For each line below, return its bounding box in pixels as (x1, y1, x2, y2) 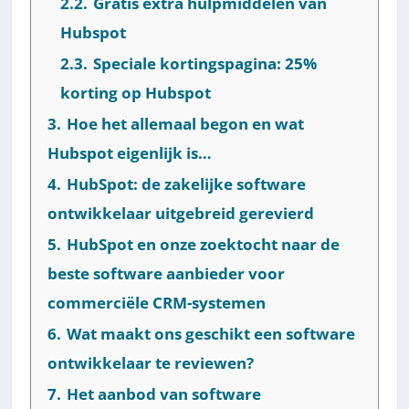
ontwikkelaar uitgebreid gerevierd (47, 202, 315, 224)
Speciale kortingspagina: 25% (93, 52, 318, 74)
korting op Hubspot (60, 81, 212, 103)
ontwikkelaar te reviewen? (47, 351, 255, 373)
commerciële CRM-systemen (47, 291, 267, 313)
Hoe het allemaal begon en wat (67, 112, 305, 134)
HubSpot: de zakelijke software (67, 173, 307, 194)
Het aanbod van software (67, 383, 262, 404)
